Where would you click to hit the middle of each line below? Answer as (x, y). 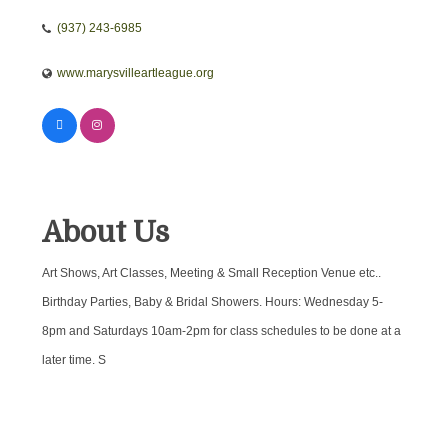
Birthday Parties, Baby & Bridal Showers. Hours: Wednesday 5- (212, 302)
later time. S (73, 360)
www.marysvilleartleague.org (135, 73)
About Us (105, 233)
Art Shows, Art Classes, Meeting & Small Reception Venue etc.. (211, 273)
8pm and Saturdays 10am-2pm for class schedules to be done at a (221, 331)
